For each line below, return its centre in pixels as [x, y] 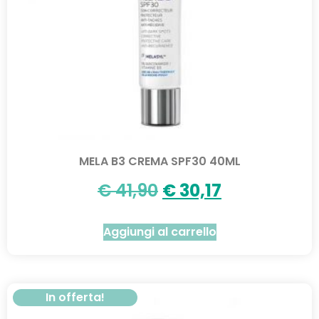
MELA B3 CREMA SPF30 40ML [159, 161]
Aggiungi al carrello [159, 231]
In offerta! [75, 297]
